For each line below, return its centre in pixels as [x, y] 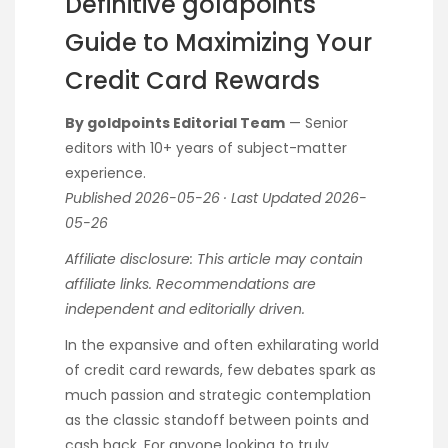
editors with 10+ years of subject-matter [206, 147]
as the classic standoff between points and [217, 420]
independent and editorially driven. [185, 308]
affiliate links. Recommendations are [190, 283]
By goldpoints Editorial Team [175, 122]
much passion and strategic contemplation [218, 395]
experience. [105, 172]
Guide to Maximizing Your [218, 42]
